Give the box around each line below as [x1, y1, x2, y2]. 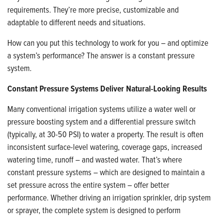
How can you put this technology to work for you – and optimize [7, 36, 208, 49]
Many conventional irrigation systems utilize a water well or [7, 103, 196, 115]
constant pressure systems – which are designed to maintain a [7, 166, 205, 178]
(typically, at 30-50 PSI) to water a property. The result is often [7, 128, 203, 140]
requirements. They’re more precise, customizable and [7, 3, 179, 16]
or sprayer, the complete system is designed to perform [7, 204, 181, 216]
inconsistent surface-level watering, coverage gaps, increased [7, 141, 202, 153]
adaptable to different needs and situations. [7, 16, 145, 28]
